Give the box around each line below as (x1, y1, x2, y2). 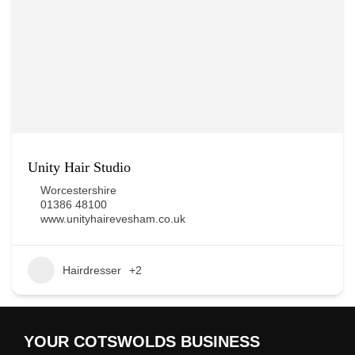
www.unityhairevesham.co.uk (40, 212, 185, 225)
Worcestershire (40, 184, 116, 197)
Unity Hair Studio (28, 159, 131, 175)
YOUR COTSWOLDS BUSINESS (24, 333, 260, 350)
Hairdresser (63, 264, 121, 277)
